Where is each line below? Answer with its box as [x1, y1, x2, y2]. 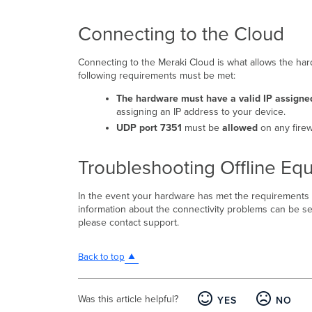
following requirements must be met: [78, 70, 235, 82]
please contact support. [78, 216, 179, 228]
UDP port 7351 [116, 121, 185, 134]
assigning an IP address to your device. [116, 106, 286, 118]
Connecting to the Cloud [78, 22, 284, 47]
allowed [221, 121, 258, 134]
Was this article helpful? [78, 292, 178, 305]
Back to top [78, 251, 125, 263]
